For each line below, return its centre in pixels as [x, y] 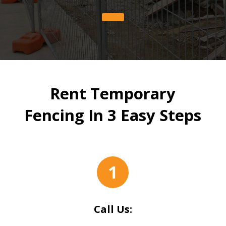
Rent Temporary [113, 93]
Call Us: [113, 209]
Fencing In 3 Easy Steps [113, 115]
